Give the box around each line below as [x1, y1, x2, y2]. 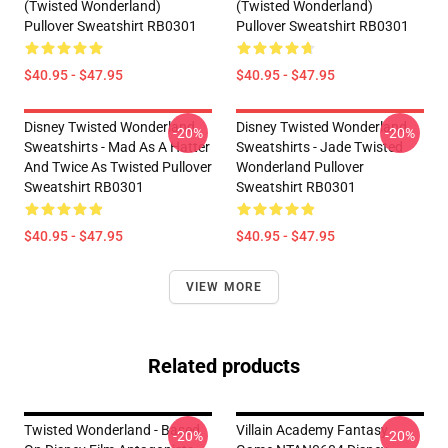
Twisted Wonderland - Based [24, 422, 200, 438]
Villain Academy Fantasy [236, 422, 388, 438]
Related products [148, 354, 300, 378]
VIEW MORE [185, 280, 263, 294]
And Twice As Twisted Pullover [24, 159, 212, 175]
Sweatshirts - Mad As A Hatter [24, 139, 210, 155]
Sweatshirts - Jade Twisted [236, 139, 403, 155]
